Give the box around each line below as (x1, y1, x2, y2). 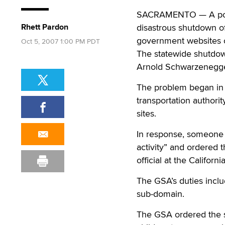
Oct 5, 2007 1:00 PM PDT (21, 36, 100, 46)
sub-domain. (137, 187, 184, 200)
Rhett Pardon (21, 21, 68, 33)
